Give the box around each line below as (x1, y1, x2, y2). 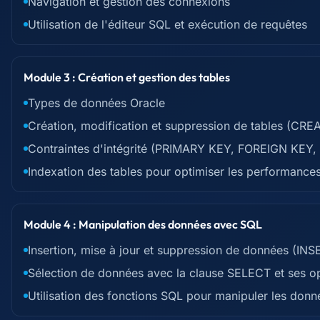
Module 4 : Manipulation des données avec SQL (24, 217, 262, 231)
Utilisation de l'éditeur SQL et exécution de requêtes (28, 17, 307, 31)
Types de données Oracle (28, 96, 165, 110)
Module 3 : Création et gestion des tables (24, 70, 230, 84)
